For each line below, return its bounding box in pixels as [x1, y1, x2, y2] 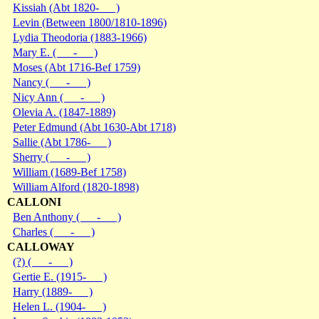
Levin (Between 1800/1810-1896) [13, 16, 167, 28]
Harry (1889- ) [13, 285, 93, 298]
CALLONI [7, 195, 61, 208]
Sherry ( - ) [13, 150, 90, 163]
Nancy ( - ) [13, 75, 90, 88]
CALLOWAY [7, 240, 75, 253]
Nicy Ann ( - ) [13, 90, 105, 103]
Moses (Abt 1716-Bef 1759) [13, 61, 140, 73]
